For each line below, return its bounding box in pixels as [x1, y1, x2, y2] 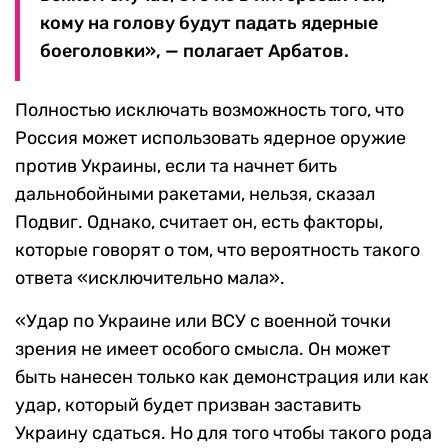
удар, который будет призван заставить [15, 394, 361, 417]
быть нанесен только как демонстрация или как [15, 366, 429, 389]
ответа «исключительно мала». [15, 267, 285, 290]
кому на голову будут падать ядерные [40, 12, 378, 35]
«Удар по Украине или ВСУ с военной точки [15, 310, 391, 333]
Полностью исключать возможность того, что [15, 99, 404, 122]
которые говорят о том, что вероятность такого [15, 239, 420, 262]
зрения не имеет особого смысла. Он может [15, 338, 390, 361]
